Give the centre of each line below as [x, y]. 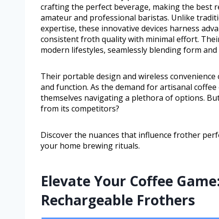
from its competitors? [80, 109]
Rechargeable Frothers [118, 200]
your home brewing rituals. [90, 146]
